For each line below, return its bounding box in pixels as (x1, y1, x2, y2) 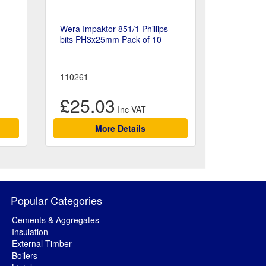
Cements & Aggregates (12, 214, 99, 226)
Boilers (12, 249, 37, 262)
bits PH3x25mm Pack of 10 (59, 33, 161, 46)
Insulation (12, 226, 48, 238)
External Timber (12, 237, 72, 250)
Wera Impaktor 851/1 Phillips (59, 23, 168, 35)
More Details (95, 122, 146, 135)
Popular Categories (11, 192, 102, 208)
